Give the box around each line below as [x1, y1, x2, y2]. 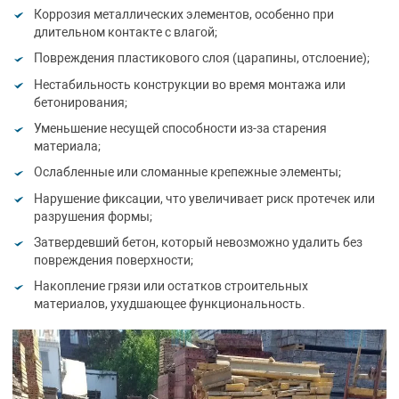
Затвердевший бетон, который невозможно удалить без [33, 235, 362, 250]
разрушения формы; [33, 208, 152, 224]
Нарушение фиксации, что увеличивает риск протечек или [33, 191, 375, 206]
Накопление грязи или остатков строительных [33, 279, 308, 294]
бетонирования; [33, 94, 127, 110]
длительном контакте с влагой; [33, 24, 217, 39]
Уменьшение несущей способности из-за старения [33, 120, 327, 135]
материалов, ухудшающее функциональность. [33, 297, 305, 312]
